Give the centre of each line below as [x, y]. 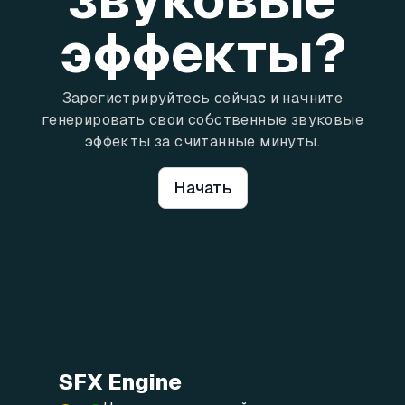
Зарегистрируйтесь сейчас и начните [202, 98]
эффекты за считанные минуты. [202, 141]
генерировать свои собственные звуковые [202, 120]
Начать [202, 188]
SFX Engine [120, 382]
